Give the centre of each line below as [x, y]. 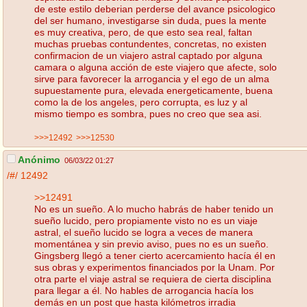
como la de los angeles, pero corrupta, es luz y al [141, 102]
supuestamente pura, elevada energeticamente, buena [153, 90]
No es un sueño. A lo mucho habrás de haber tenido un [154, 209]
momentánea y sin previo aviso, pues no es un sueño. [151, 244]
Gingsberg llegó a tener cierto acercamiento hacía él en [155, 255]
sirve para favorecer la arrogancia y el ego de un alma [152, 78]
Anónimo [38, 160]
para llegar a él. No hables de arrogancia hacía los [144, 290]
